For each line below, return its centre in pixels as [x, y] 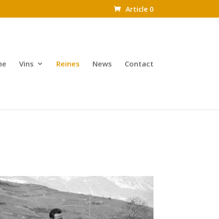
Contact [139, 64]
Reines [68, 64]
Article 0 [139, 9]
